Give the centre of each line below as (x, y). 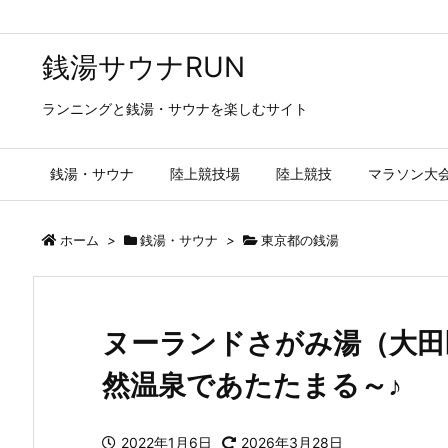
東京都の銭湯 (300, 240)
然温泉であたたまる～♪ (252, 385)
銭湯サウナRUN (143, 67)
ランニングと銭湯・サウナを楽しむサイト (175, 108)
